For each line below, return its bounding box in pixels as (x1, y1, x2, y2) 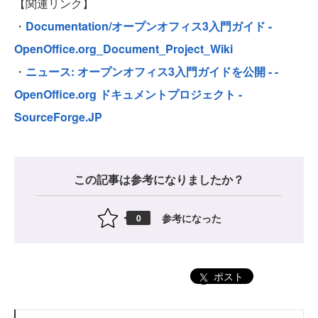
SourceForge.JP (14, 109, 102, 126)
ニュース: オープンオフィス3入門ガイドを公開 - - (26, 63, 278, 80)
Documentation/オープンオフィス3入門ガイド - (26, 18, 272, 35)
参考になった (162, 210, 221, 225)
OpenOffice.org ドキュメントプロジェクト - (14, 86, 242, 103)
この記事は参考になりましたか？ (74, 171, 244, 188)
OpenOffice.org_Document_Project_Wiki (14, 40, 233, 57)
